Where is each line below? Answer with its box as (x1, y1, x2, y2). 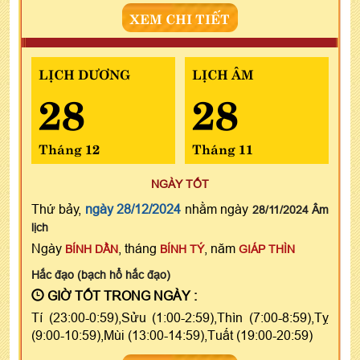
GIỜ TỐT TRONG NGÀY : (44, 288, 197, 303)
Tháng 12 (39, 137, 100, 157)
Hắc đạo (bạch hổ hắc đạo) (31, 268, 170, 281)
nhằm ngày (181, 201, 252, 216)
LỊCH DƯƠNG (39, 63, 130, 83)
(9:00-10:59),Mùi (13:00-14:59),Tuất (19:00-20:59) (31, 327, 313, 342)
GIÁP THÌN (239, 242, 295, 256)
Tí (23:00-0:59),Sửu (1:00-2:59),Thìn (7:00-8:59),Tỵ (31, 309, 329, 325)
